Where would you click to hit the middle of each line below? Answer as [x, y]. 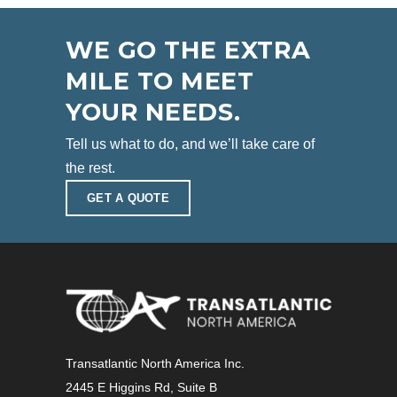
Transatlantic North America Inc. [155, 363]
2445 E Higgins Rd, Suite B [141, 387]
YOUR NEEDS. [153, 112]
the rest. [90, 168]
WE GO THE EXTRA [188, 50]
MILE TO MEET [160, 81]
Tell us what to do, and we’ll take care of [190, 144]
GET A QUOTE [128, 198]
